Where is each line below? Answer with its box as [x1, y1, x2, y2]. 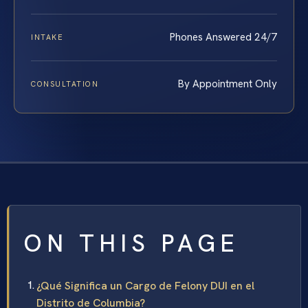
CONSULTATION [31, 78, 99, 89]
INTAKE [31, 32, 64, 42]
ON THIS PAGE [23, 227, 239, 259]
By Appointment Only [178, 76, 277, 91]
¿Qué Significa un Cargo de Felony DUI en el [36, 278, 254, 293]
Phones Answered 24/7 [170, 30, 277, 44]
